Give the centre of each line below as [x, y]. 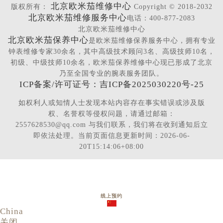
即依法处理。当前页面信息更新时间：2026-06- [111, 135]
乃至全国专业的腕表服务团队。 [111, 73]
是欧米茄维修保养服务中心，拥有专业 [152, 40]
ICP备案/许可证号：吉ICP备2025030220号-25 [111, 84]
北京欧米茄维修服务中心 [77, 17]
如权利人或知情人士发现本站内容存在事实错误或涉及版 [111, 103]
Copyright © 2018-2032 [172, 6]
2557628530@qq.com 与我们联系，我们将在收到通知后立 [111, 124]
